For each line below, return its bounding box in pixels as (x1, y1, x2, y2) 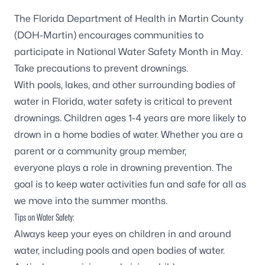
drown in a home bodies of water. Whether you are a (14, 128, 243, 140)
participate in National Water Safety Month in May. (14, 46, 243, 57)
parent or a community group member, (14, 145, 186, 157)
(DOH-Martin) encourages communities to (14, 29, 203, 41)
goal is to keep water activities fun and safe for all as (14, 178, 246, 190)
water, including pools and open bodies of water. (14, 244, 225, 256)
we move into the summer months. (14, 195, 167, 206)
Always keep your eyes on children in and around (14, 228, 231, 240)
